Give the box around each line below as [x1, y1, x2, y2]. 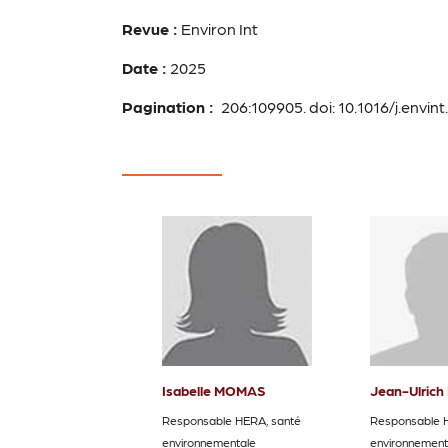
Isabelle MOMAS [162, 381, 266, 398]
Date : [122, 57, 167, 77]
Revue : [122, 18, 178, 38]
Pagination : [122, 96, 218, 116]
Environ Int [178, 18, 258, 38]
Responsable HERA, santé [162, 412, 301, 427]
